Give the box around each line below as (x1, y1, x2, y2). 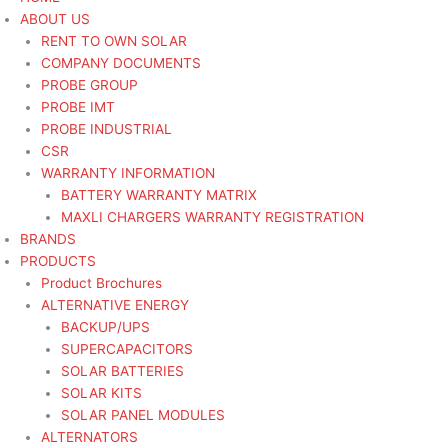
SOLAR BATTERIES (61, 363, 185, 380)
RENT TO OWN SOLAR (40, 33, 187, 50)
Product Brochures (40, 275, 162, 292)
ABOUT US (20, 11, 90, 28)
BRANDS (20, 231, 76, 248)
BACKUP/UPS (61, 319, 151, 336)
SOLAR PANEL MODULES (61, 407, 226, 424)
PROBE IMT (40, 99, 115, 116)
